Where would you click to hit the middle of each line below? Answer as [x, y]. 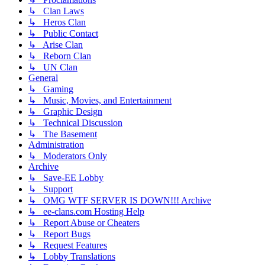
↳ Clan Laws [56, 11]
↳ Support [51, 189]
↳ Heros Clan [57, 22]
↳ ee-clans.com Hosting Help [86, 211]
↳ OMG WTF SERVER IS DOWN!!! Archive [120, 200]
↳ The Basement [63, 134]
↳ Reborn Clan [60, 56]
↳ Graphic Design [65, 111]
